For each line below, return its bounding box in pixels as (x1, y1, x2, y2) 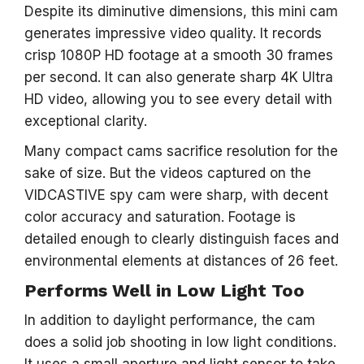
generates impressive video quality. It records (24, 25, 322, 41)
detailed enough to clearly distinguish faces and (24, 231, 339, 247)
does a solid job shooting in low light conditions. (24, 334, 336, 350)
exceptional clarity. (24, 113, 147, 129)
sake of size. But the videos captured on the (24, 165, 311, 181)
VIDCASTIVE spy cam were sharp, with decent (24, 187, 328, 203)
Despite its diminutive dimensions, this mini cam (24, 3, 338, 19)
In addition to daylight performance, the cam (24, 312, 315, 328)
